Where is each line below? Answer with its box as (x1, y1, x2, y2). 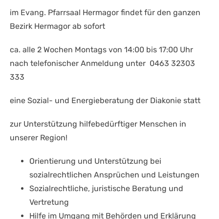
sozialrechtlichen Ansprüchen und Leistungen (29, 170, 199, 179)
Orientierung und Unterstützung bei (29, 156, 161, 166)
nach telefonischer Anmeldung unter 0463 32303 (10, 58, 195, 68)
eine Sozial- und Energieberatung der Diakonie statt (10, 95, 200, 105)
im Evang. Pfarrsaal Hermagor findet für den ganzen (10, 7, 200, 17)
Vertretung (29, 197, 69, 207)
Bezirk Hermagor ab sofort (10, 21, 105, 31)
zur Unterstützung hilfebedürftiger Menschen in (10, 119, 186, 129)
